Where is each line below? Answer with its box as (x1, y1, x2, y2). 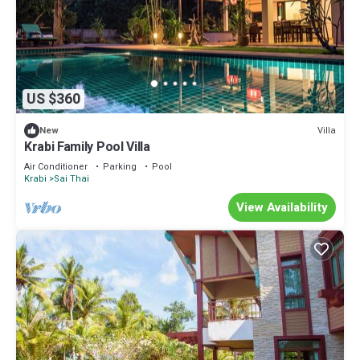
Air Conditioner (24, 160, 88, 174)
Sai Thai (54, 172, 89, 186)
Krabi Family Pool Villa (24, 137, 150, 157)
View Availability (236, 198, 328, 217)
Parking (103, 160, 137, 174)
